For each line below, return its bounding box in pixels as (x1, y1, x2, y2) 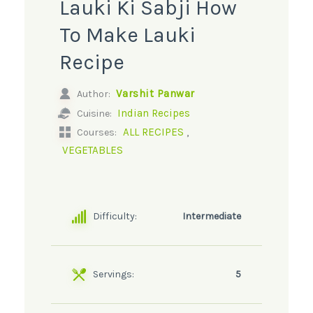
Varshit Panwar (115, 87, 195, 101)
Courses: (74, 126, 117, 138)
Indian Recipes (117, 107, 190, 120)
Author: (74, 88, 112, 101)
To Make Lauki (59, 22, 196, 48)
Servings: (92, 268, 134, 281)
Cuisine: (74, 108, 114, 120)
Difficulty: (92, 210, 137, 223)
